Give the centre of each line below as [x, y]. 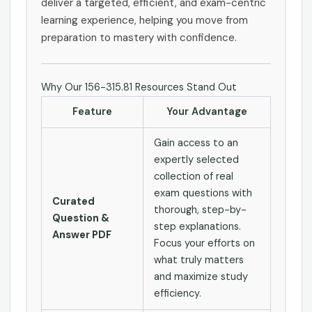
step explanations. [197, 226]
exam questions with [203, 193]
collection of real [193, 176]
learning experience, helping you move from [145, 20]
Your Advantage [207, 111]
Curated [73, 201]
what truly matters [198, 260]
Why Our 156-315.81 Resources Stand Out [139, 87]
